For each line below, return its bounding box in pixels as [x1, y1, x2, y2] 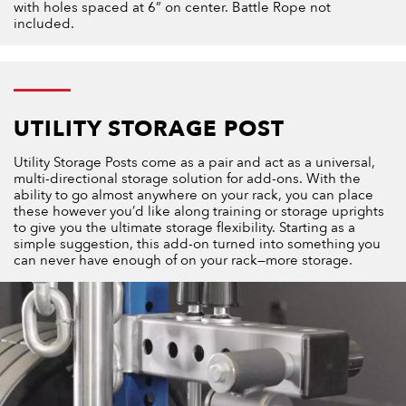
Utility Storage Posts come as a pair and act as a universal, [14, 153, 375, 172]
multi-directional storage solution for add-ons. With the [14, 169, 361, 188]
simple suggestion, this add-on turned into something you [14, 235, 381, 254]
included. [14, 14, 74, 34]
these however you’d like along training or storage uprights [14, 202, 384, 221]
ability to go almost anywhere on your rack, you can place [14, 186, 373, 205]
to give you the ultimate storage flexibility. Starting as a [14, 218, 355, 237]
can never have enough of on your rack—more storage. [14, 251, 353, 270]
